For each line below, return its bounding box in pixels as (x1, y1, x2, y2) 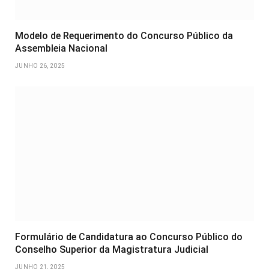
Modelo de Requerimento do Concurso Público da (15, 29, 233, 41)
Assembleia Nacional (15, 42, 107, 54)
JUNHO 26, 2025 (15, 62, 65, 69)
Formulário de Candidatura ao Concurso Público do (15, 231, 243, 243)
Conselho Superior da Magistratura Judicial (15, 243, 208, 255)
